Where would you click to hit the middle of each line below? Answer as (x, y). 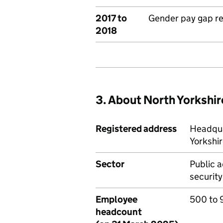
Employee (116, 199)
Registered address (136, 129)
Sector (110, 164)
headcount (119, 212)
